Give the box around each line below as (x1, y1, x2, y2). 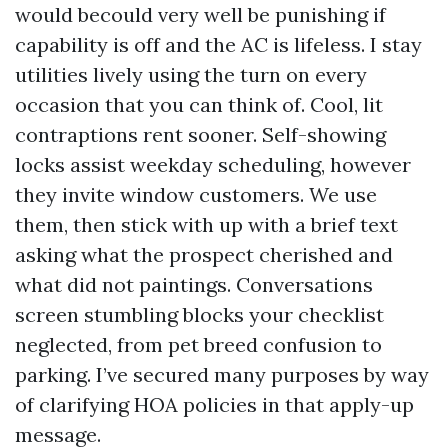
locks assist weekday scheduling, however (15, 152, 411, 177)
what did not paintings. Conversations (15, 272, 373, 297)
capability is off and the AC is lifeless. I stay (15, 32, 422, 57)
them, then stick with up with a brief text (15, 212, 398, 237)
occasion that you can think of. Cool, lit (15, 92, 383, 117)
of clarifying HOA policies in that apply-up (15, 392, 414, 417)
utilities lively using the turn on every (15, 62, 367, 87)
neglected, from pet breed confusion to (15, 332, 382, 357)
